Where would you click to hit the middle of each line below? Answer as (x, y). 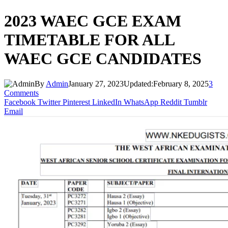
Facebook (20, 102)
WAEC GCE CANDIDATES (103, 59)
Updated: (138, 83)
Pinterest (76, 102)
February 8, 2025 (181, 83)
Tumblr (195, 102)
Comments (21, 93)
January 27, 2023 (96, 83)
